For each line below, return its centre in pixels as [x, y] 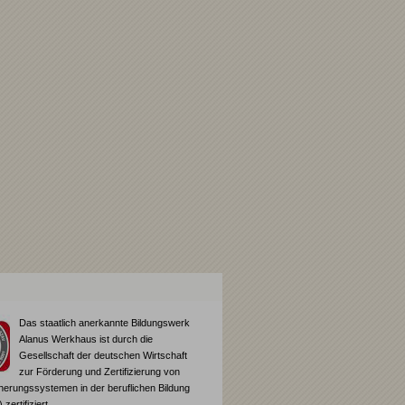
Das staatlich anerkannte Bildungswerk [104, 323]
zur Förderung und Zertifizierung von [99, 372]
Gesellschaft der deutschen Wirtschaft [103, 355]
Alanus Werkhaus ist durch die [86, 339]
